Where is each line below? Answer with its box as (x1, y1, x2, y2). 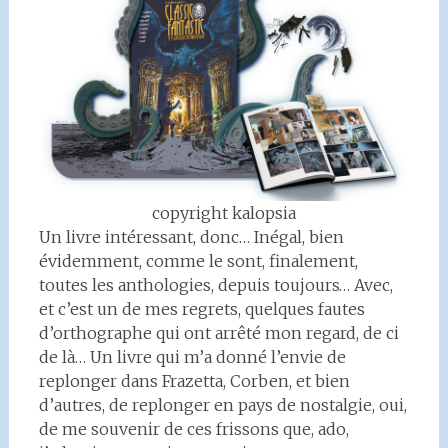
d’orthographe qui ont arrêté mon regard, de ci (38, 323, 399, 343)
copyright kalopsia (151, 203, 296, 223)
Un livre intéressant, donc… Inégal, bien (38, 227, 344, 247)
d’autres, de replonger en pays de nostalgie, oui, (38, 395, 407, 415)
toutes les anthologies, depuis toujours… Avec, (38, 275, 393, 295)
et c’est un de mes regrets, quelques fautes (38, 299, 365, 319)
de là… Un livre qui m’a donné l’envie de (38, 347, 346, 367)
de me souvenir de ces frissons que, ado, (38, 419, 349, 439)
